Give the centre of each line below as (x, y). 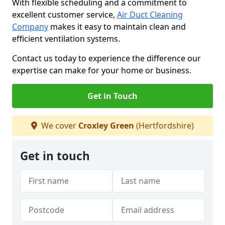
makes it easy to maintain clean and (117, 27)
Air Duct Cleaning (150, 15)
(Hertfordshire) (164, 126)
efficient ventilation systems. (67, 39)
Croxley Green (106, 126)
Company (30, 27)
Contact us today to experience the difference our (106, 58)
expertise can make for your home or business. (102, 70)
